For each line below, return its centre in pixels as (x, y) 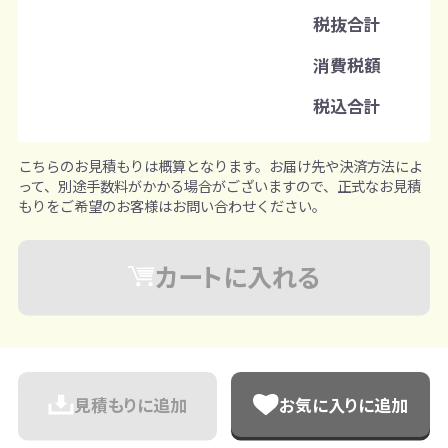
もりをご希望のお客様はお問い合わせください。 (171, 206)
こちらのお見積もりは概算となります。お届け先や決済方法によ (220, 166)
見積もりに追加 (130, 404)
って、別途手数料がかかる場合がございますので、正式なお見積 (219, 186)
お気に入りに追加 (343, 404)
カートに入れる (237, 276)
